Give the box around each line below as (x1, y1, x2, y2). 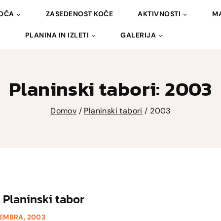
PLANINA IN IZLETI (25, 31, 89, 39)
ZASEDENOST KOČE (45, 9, 113, 18)
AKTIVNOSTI (138, 9, 181, 18)
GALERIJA (120, 31, 156, 39)
